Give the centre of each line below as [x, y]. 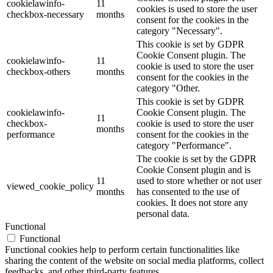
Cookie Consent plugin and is [193, 169]
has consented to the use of [188, 191]
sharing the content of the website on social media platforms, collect [134, 260]
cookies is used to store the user [197, 9]
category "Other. [168, 88]
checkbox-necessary [45, 14]
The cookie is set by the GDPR [197, 158]
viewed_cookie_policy [50, 186]
